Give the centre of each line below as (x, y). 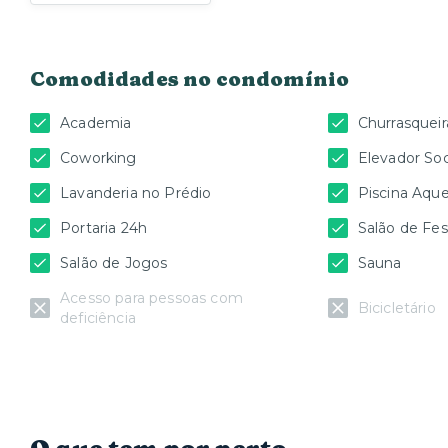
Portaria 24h (104, 228)
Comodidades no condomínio (190, 79)
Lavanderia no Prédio (136, 193)
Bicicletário (396, 308)
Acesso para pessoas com (151, 298)
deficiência (98, 318)
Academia (96, 123)
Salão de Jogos (114, 263)
